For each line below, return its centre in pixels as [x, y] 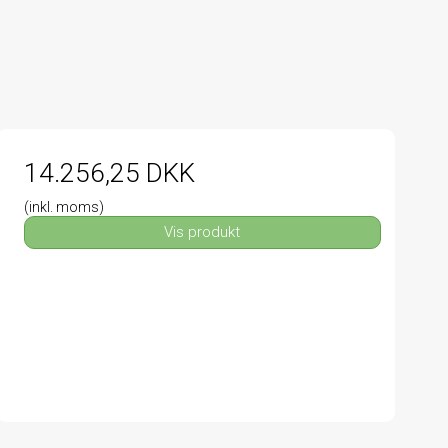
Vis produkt [202, 232]
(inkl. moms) [63, 206]
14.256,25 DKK [109, 172]
